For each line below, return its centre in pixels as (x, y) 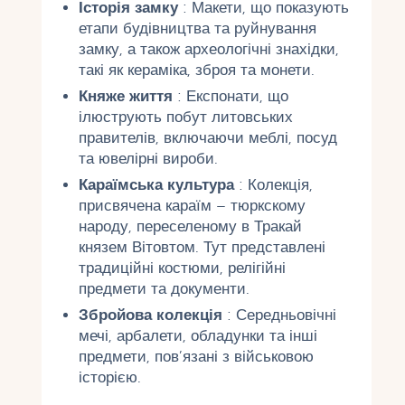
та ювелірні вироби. (148, 159)
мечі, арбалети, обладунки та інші (198, 336)
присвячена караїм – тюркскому (192, 206)
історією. (109, 378)
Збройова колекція (150, 316)
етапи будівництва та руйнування (197, 29)
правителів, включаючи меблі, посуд (207, 138)
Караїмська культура (156, 185)
